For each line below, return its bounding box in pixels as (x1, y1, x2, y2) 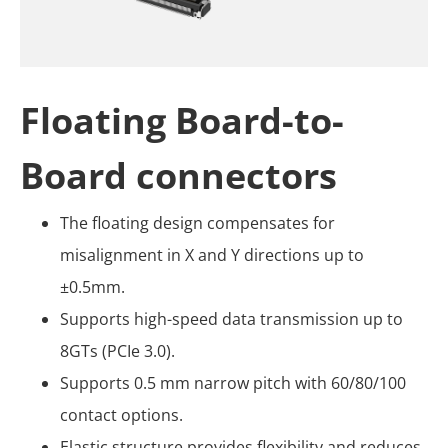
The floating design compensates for (60, 212, 335, 235)
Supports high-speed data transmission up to (60, 308, 403, 331)
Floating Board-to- (20, 96, 344, 146)
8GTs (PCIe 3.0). (60, 340, 175, 363)
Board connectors (20, 151, 337, 201)
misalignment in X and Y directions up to (60, 244, 364, 267)
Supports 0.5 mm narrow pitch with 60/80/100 (60, 372, 406, 395)
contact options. (60, 404, 183, 427)
